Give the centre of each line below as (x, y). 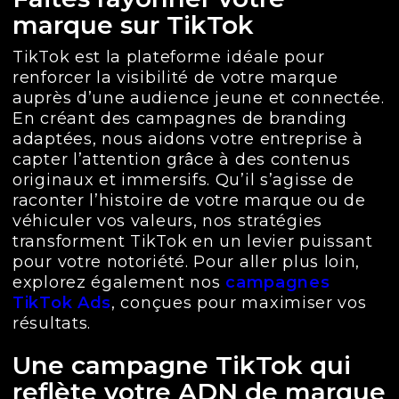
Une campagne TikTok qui (182, 366)
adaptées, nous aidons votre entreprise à (188, 139)
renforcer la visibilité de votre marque (175, 78)
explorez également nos (119, 283)
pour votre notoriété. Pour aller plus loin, (187, 262)
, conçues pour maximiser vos (239, 303)
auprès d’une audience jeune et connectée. (199, 98)
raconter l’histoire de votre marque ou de (189, 201)
